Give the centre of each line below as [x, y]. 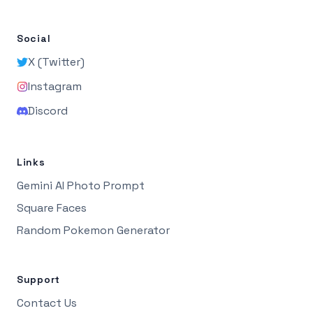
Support [38, 279]
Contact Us [47, 303]
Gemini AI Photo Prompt [81, 185]
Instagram [55, 86]
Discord [48, 110]
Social [34, 38]
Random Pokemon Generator [93, 230]
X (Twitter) [56, 61]
